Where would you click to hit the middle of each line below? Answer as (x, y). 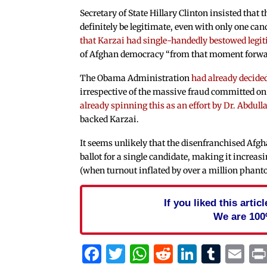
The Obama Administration (136, 78)
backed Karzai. (110, 119)
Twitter (159, 254)
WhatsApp (198, 254)
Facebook (146, 254)
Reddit (203, 254)
